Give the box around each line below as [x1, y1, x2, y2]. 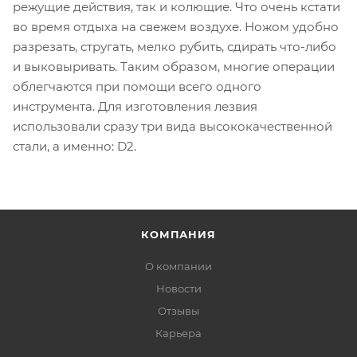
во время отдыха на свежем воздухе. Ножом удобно [13, 18, 339, 34]
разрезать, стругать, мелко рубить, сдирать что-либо [13, 38, 336, 54]
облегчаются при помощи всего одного [13, 78, 261, 94]
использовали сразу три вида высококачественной [13, 118, 332, 134]
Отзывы [158, 304, 199, 317]
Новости [155, 282, 202, 295]
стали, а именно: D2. [13, 138, 136, 154]
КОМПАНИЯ [141, 228, 216, 241]
